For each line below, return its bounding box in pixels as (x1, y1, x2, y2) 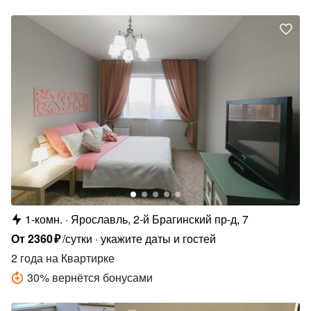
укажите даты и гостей (101, 230, 217, 247)
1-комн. (25, 211, 62, 228)
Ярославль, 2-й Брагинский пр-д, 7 (71, 211, 249, 228)
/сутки (62, 230, 93, 247)
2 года (11, 250, 43, 267)
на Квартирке (43, 250, 115, 267)
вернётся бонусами (52, 269, 153, 286)
